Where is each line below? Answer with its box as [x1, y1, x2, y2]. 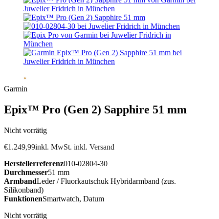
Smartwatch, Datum [43, 194, 104, 203]
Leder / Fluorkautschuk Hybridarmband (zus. [37, 176, 176, 185]
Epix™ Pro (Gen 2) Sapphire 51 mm [4, 103, 187, 116]
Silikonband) [4, 185, 44, 194]
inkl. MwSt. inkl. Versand [35, 142, 114, 151]
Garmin [4, 85, 27, 93]
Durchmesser [4, 168, 48, 176]
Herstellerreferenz [4, 159, 64, 168]
